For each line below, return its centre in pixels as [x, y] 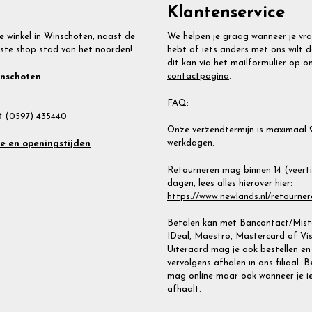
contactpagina [198, 77]
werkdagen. [191, 143]
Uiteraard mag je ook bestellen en [239, 250]
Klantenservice [226, 14]
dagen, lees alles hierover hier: [230, 183]
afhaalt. [184, 290]
